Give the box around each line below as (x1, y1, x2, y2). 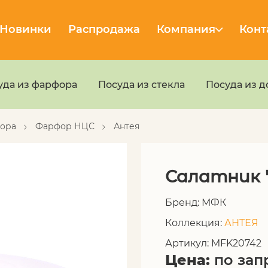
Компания (157, 23, 216, 36)
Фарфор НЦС (35, 121, 95, 132)
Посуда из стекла (98, 78, 185, 90)
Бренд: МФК (165, 197, 226, 208)
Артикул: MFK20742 (165, 237, 261, 249)
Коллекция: (165, 217, 224, 229)
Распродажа (68, 23, 141, 36)
